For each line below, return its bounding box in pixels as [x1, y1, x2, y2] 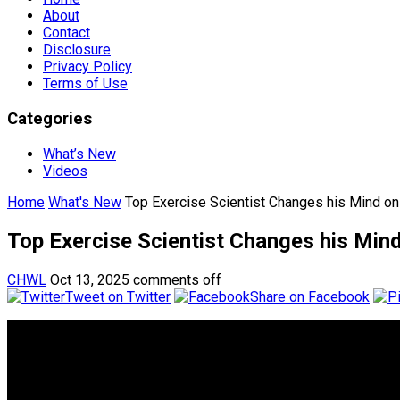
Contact [43, 24, 90, 42]
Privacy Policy [43, 58, 132, 76]
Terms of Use [43, 75, 128, 93]
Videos [43, 162, 87, 179]
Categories [7, 109, 92, 129]
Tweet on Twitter [65, 287, 171, 305]
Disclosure [43, 41, 111, 59]
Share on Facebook [250, 287, 370, 305]
